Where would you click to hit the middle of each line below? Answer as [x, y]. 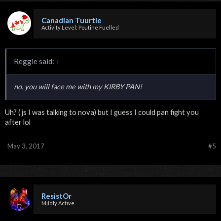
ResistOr [56, 196]
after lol [18, 122]
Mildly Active [58, 203]
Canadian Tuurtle [72, 20]
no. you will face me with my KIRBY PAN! [78, 86]
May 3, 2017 [26, 146]
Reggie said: [35, 61]
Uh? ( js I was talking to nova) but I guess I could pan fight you [102, 112]
